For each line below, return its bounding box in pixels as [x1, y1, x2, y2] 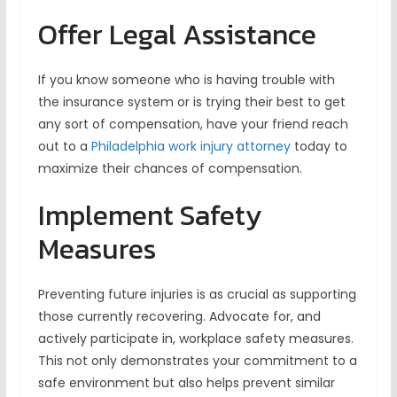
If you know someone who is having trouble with [37, 71, 335, 90]
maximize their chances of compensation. [37, 160, 306, 178]
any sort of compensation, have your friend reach [37, 115, 348, 134]
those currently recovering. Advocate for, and [37, 307, 321, 326]
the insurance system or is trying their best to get [37, 93, 346, 112]
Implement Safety [37, 194, 261, 237]
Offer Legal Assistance [37, 13, 316, 57]
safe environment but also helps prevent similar [37, 374, 335, 393]
